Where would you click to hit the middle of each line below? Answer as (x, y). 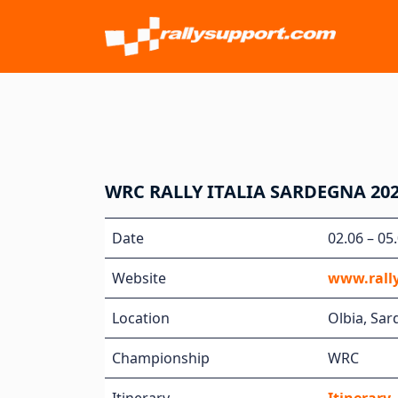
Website (139, 278)
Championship (161, 358)
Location (141, 318)
